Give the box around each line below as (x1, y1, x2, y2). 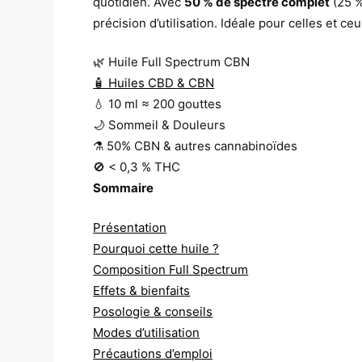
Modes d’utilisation (93, 324, 200, 340)
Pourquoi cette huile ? (93, 240, 220, 256)
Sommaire (93, 180, 154, 196)
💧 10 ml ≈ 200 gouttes (93, 96, 222, 112)
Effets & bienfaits (93, 282, 191, 298)
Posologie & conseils (93, 303, 213, 319)
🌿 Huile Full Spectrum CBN (93, 54, 250, 69)
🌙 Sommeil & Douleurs (93, 117, 226, 133)
